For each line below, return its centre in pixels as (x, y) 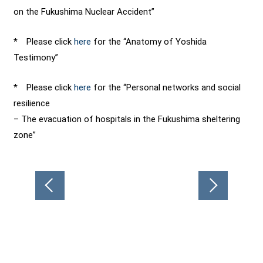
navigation (54, 192)
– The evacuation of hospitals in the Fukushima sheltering (127, 119)
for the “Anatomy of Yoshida (149, 41)
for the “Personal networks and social (166, 87)
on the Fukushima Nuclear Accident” (84, 11)
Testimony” (36, 57)
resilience (32, 103)
